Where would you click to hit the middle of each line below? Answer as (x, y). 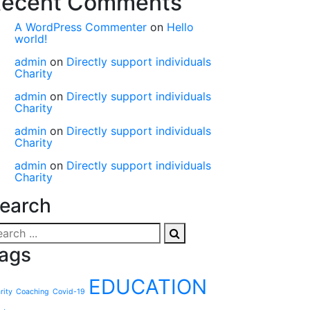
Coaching (33, 291)
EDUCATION (148, 286)
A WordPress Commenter (81, 27)
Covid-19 (69, 291)
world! (31, 38)
